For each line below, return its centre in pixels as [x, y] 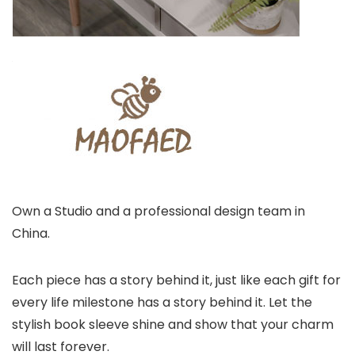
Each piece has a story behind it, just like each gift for [176, 280]
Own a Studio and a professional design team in [158, 211]
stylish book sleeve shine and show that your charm [173, 324]
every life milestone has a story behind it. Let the [162, 302]
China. [31, 233]
